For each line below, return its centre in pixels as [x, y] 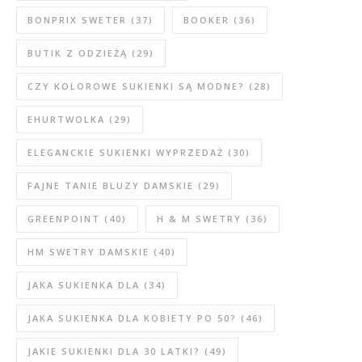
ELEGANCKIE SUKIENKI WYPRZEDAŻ [126, 152]
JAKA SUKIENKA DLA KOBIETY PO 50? [132, 318]
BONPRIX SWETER [77, 19]
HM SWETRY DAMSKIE [88, 251]
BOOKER [206, 19]
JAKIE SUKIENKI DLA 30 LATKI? [114, 351]
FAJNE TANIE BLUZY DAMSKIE [111, 185]
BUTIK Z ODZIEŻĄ [78, 53]
